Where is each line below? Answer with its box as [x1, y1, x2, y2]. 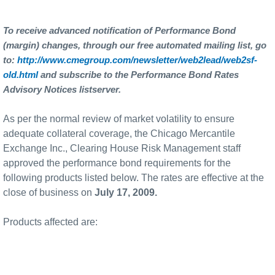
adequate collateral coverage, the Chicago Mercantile [3, 128, 235, 139]
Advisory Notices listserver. [3, 84, 121, 95]
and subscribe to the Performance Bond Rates [41, 69, 239, 80]
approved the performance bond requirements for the [3, 157, 231, 168]
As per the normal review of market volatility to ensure [3, 113, 234, 124]
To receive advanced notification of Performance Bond [3, 25, 236, 36]
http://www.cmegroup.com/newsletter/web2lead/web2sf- [17, 55, 257, 65]
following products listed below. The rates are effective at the [3, 172, 264, 183]
